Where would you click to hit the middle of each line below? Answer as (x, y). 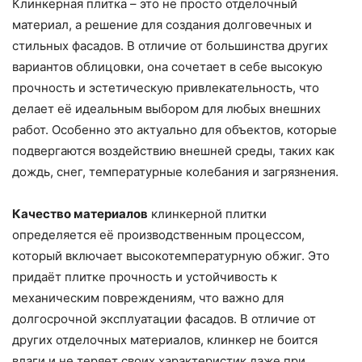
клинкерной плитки (207, 214)
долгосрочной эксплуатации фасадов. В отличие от (164, 319)
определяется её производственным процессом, (158, 235)
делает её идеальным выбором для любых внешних (166, 109)
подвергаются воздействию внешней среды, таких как (173, 151)
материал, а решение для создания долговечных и (162, 25)
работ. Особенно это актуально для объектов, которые (175, 130)
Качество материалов (80, 214)
